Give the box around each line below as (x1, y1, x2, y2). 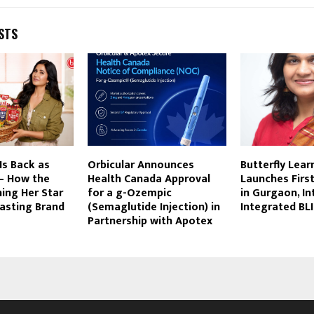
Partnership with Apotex (87, 212, 212, 231)
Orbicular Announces (87, 156, 194, 175)
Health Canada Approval (87, 170, 210, 189)
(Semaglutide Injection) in (87, 198, 220, 217)
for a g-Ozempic (87, 184, 172, 203)
